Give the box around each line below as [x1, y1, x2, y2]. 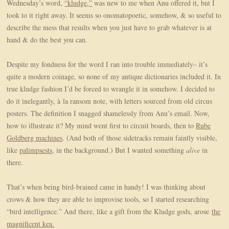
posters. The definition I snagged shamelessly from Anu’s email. [7, 108, 193, 119]
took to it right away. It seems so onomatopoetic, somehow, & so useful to [7, 10, 222, 20]
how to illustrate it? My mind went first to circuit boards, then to [7, 121, 196, 131]
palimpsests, [19, 145, 55, 155]
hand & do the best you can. [7, 35, 88, 45]
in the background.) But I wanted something [54, 145, 187, 155]
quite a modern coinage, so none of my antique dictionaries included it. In [7, 72, 221, 82]
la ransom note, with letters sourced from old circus [60, 96, 213, 106]
